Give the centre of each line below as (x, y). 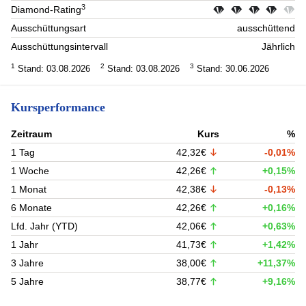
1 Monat (29, 189)
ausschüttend (266, 28)
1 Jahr (25, 244)
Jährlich (278, 47)
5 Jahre (27, 281)
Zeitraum (31, 134)
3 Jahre (27, 263)
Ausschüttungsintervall (59, 47)
